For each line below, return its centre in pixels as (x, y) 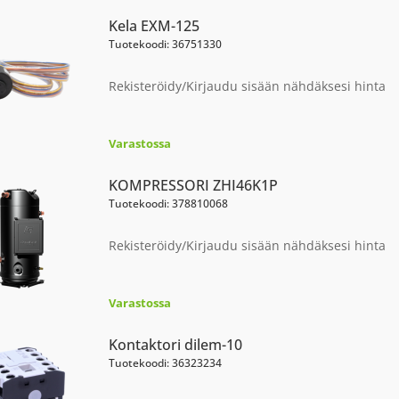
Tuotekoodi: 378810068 (168, 204)
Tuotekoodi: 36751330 (165, 44)
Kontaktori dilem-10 (175, 345)
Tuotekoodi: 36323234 (165, 363)
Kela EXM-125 (154, 26)
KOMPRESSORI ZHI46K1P (193, 185)
